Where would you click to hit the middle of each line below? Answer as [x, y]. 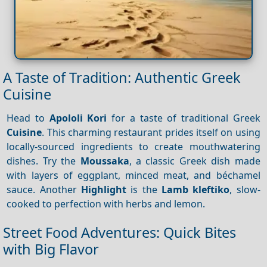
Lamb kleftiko [195, 189]
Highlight [104, 189]
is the [144, 189]
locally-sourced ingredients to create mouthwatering [133, 146]
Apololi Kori [78, 118]
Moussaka [105, 161]
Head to [28, 118]
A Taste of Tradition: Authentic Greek [122, 77]
